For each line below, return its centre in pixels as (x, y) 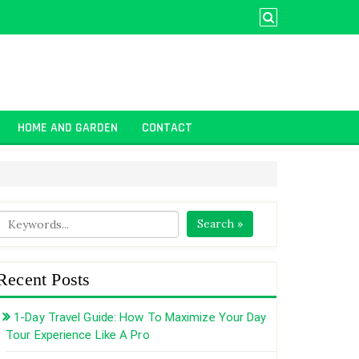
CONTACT (167, 127)
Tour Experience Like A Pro (78, 335)
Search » (220, 223)
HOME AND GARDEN (68, 127)
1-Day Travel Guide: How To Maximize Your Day (140, 317)
